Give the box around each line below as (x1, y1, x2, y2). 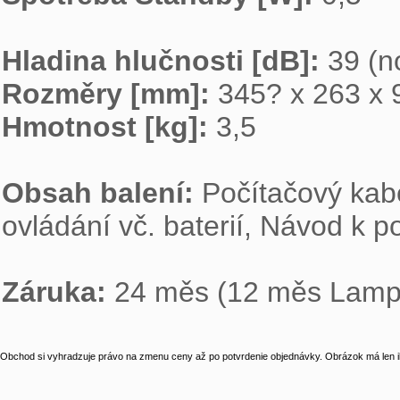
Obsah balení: (2, 177, 202, 209)
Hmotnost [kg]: (2, 111, 216, 143)
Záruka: (2, 276, 114, 308)
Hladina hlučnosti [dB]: (2, 45, 328, 77)
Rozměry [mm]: (2, 78, 218, 110)
